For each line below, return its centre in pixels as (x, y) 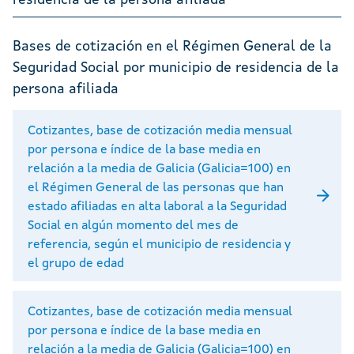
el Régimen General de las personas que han (156, 188)
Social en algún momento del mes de (133, 226)
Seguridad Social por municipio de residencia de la (176, 68)
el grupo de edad (76, 264)
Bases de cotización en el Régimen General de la (172, 46)
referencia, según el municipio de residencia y (159, 245)
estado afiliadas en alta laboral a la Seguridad (157, 207)
